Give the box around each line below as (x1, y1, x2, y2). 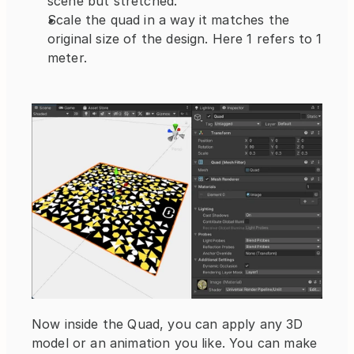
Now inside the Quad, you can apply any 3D (32, 316, 303, 333)
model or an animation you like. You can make (32, 335, 318, 352)
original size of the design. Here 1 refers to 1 (47, 30, 322, 47)
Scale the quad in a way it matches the (47, 11, 290, 28)
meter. (47, 49, 87, 66)
